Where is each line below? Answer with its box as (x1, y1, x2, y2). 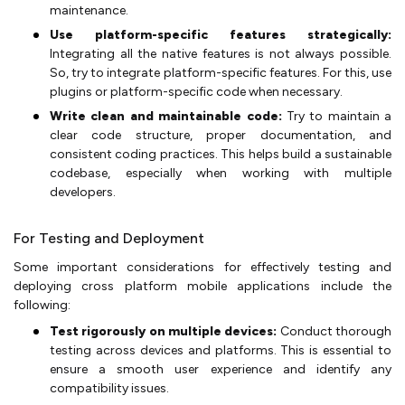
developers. (50, 184, 116, 200)
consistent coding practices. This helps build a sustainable (50, 146, 391, 162)
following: (14, 297, 71, 313)
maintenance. (50, 2, 128, 18)
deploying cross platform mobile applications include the (14, 278, 391, 294)
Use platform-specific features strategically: (50, 26, 391, 42)
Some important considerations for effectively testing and (14, 259, 391, 275)
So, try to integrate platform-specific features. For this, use (50, 64, 391, 80)
